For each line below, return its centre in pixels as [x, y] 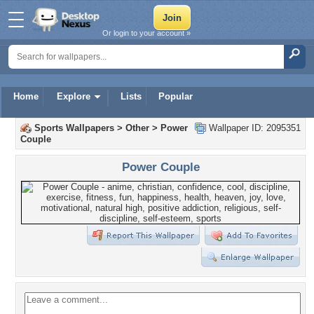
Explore [74, 96]
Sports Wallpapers [74, 128]
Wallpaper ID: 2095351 [253, 128]
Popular [176, 96]
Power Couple [161, 167]
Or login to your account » [146, 33]
